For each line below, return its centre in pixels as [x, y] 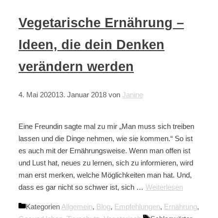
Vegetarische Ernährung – [101, 23]
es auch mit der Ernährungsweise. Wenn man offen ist [104, 151]
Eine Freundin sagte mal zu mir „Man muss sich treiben [106, 127]
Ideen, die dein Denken [91, 45]
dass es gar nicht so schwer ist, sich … [82, 187]
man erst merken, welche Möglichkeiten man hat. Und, [105, 175]
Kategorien [44, 207]
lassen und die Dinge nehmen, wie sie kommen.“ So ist [106, 139]
